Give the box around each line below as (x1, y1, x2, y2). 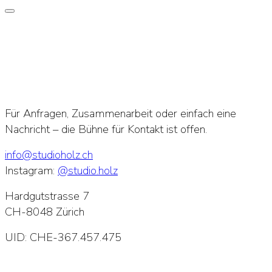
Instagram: (5, 163, 58, 178)
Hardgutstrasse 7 (5, 188, 89, 204)
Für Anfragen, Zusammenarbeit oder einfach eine (5, 106, 236, 121)
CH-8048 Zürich (5, 204, 84, 220)
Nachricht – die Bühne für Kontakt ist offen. (5, 121, 207, 137)
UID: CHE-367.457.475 (5, 229, 121, 245)
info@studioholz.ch (5, 147, 93, 163)
